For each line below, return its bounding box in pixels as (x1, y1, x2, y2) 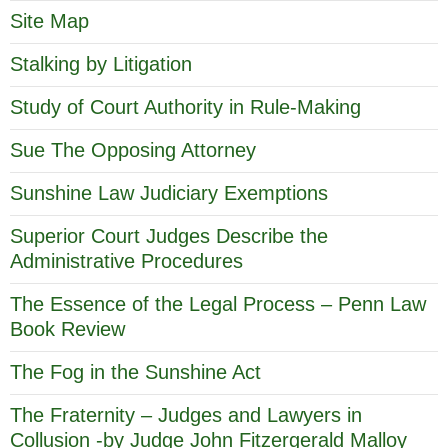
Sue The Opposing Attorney (10, 138, 256, 161)
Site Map (10, 9, 89, 32)
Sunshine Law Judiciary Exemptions (10, 181, 328, 204)
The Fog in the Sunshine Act (10, 360, 261, 383)
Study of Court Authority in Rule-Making (10, 95, 361, 118)
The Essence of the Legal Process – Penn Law (10, 292, 426, 315)
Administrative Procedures (10, 249, 243, 272)
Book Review (10, 317, 125, 340)
